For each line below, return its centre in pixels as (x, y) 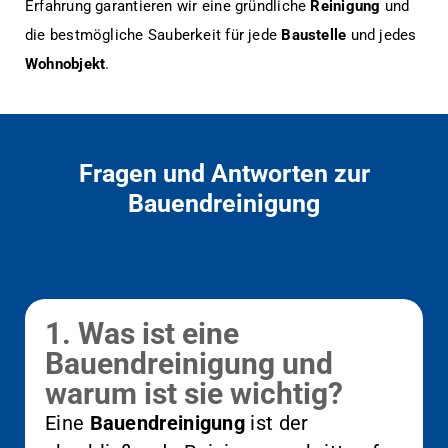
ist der (277, 422)
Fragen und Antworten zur (224, 173)
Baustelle (314, 34)
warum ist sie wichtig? (194, 393)
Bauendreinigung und (189, 363)
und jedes (381, 34)
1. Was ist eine (142, 333)
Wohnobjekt (65, 63)
